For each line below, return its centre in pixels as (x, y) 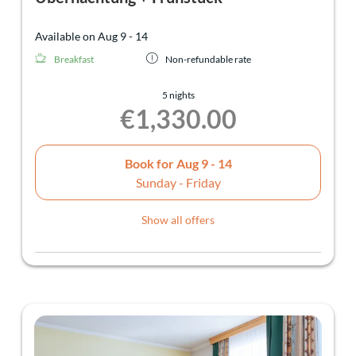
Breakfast (74, 60)
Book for (150, 163)
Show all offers (178, 220)
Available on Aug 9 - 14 (91, 37)
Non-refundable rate (208, 60)
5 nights (178, 95)
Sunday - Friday (178, 182)
